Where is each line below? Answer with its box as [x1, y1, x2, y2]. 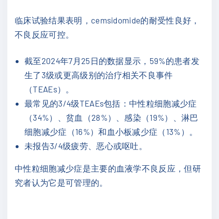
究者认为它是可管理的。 [15, 177, 108, 188]
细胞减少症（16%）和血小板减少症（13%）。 [24, 127, 198, 137]
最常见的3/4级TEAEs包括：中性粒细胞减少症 [24, 98, 197, 109]
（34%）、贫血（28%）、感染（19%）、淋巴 [24, 112, 198, 123]
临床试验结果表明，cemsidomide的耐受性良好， [15, 15, 200, 25]
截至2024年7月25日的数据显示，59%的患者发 [24, 56, 199, 66]
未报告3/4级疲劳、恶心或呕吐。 [24, 141, 148, 151]
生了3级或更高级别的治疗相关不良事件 [24, 70, 173, 80]
